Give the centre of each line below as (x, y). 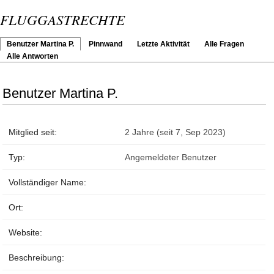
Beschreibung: (37, 258)
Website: (26, 233)
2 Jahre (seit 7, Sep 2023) (176, 132)
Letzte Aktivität (163, 44)
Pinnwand (106, 44)
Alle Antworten (32, 56)
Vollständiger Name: (48, 183)
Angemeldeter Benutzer (171, 157)
